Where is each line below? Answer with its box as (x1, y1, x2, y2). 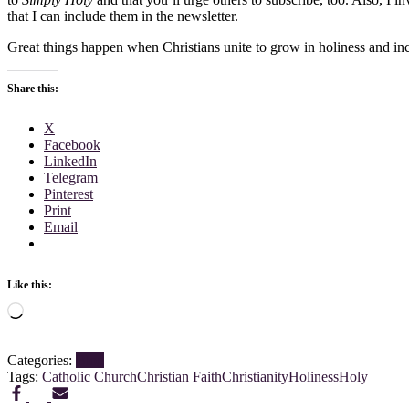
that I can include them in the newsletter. (7, 7, 238, 24)
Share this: (7, 81, 58, 95)
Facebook (44, 136, 100, 152)
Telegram (44, 169, 98, 185)
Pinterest (44, 185, 93, 202)
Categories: (7, 351, 76, 368)
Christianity (222, 368, 288, 384)
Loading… (23, 300, 86, 317)
